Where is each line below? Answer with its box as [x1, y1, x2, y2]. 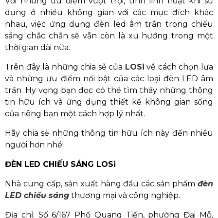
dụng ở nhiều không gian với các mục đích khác [5, 8, 213, 18]
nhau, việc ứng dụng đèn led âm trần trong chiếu [5, 19, 213, 29]
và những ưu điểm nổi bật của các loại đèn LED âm [5, 74, 213, 84]
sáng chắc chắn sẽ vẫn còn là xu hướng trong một [5, 31, 213, 41]
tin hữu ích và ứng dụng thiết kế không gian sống [5, 97, 213, 107]
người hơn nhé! [5, 140, 64, 150]
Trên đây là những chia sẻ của [5, 62, 125, 72]
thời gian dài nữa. [5, 43, 70, 53]
